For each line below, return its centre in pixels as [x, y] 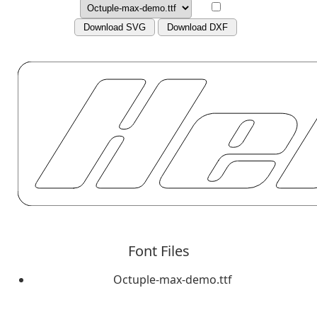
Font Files [158, 250]
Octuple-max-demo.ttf [173, 279]
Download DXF [197, 27]
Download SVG [115, 27]
